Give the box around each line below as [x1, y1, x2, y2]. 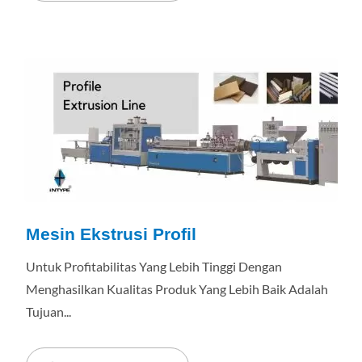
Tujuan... [26, 304, 71, 319]
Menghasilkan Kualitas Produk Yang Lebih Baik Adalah [26, 281, 328, 297]
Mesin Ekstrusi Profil [26, 225, 196, 243]
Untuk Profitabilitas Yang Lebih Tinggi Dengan [26, 259, 282, 274]
